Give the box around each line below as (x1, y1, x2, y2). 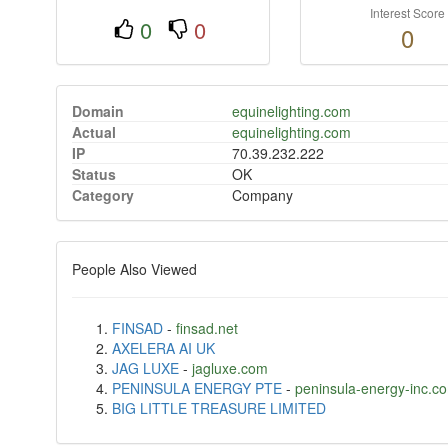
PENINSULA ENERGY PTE (111, 378, 282, 399)
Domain (71, 101, 124, 122)
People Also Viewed (71, 259, 197, 280)
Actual (71, 122, 116, 143)
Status (71, 164, 116, 185)
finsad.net (175, 318, 238, 339)
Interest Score (369, 4, 445, 22)
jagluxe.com (191, 358, 268, 379)
